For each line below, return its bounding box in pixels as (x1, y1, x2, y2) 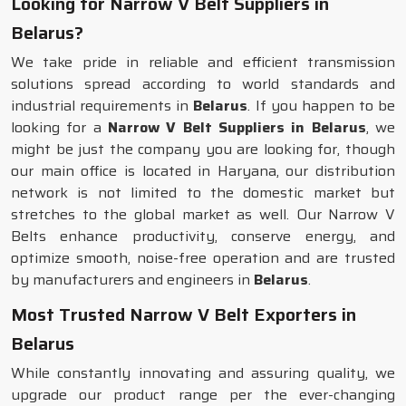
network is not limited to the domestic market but (11, 181, 395, 204)
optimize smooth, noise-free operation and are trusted (11, 246, 395, 269)
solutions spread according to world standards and (11, 72, 395, 95)
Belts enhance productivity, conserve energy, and (11, 225, 395, 247)
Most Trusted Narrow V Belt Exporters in (11, 300, 356, 329)
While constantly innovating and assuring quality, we (11, 362, 395, 384)
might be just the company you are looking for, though (11, 138, 395, 160)
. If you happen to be (247, 94, 395, 117)
